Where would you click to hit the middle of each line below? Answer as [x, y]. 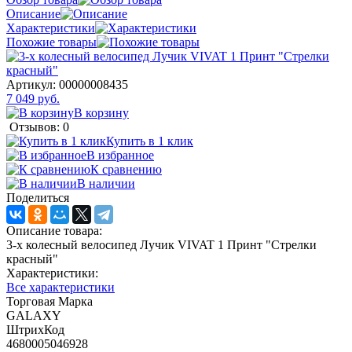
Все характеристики [60, 287]
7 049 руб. [33, 98]
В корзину [101, 112]
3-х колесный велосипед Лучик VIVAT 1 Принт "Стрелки [161, 244]
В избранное [120, 155]
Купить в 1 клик [150, 141]
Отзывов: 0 [39, 126]
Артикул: [33, 84]
